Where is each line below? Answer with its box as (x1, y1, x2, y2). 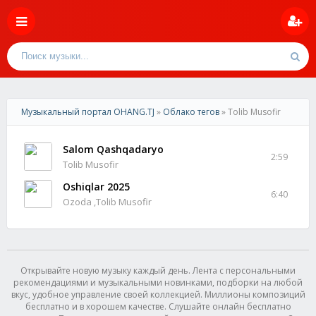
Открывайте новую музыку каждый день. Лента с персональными (20, 265, 296, 276)
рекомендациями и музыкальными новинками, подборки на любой (13, 276, 303, 288)
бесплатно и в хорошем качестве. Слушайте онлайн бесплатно (25, 300, 291, 312)
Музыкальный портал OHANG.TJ (21, 106, 154, 118)
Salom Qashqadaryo (63, 142, 164, 156)
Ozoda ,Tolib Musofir (63, 195, 152, 208)
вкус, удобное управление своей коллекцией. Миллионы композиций (11, 288, 305, 300)
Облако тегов (163, 106, 219, 118)
